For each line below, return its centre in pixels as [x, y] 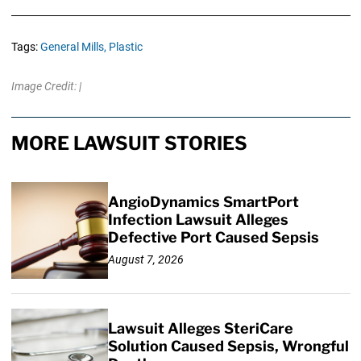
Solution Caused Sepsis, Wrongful [228, 346]
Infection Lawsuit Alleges [198, 220]
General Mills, [73, 47]
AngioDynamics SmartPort [203, 202]
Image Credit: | [46, 87]
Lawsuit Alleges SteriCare [200, 329]
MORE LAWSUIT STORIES [129, 144]
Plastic [125, 47]
